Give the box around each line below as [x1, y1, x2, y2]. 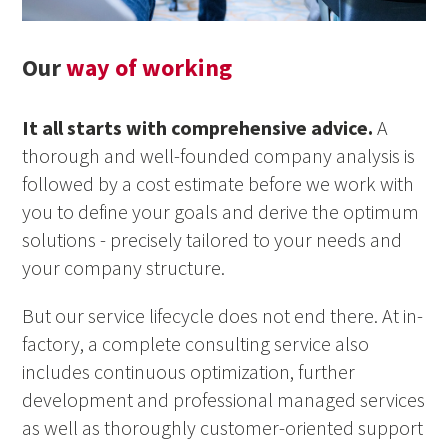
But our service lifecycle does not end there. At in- [22, 302, 424, 328]
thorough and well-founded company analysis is [22, 142, 416, 168]
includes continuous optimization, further [22, 358, 356, 384]
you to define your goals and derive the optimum [22, 198, 420, 224]
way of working [66, 51, 233, 83]
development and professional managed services [22, 386, 426, 412]
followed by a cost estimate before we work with [22, 170, 415, 196]
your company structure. [22, 254, 226, 280]
